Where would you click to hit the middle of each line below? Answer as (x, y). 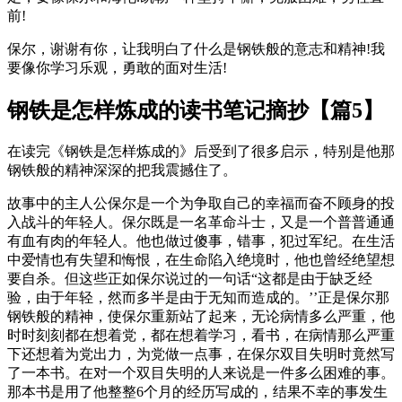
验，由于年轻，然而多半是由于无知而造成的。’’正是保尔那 (198, 297)
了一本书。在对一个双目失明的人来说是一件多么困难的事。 (201, 372)
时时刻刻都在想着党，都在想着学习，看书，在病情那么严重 (201, 335)
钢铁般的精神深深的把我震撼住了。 (122, 170)
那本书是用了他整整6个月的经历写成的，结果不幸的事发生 (197, 391)
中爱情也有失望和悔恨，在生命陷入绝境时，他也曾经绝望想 (201, 259)
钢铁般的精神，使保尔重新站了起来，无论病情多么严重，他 (201, 316)
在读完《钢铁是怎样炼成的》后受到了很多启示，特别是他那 (201, 151)
